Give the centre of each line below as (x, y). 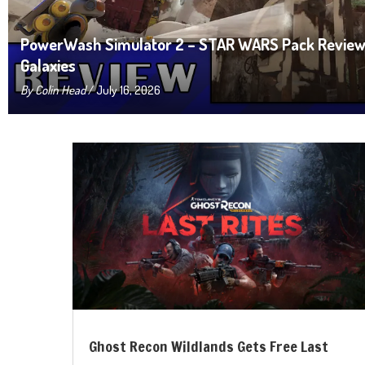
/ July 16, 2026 (123, 90)
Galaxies (48, 65)
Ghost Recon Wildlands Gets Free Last (209, 347)
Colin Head (60, 90)
